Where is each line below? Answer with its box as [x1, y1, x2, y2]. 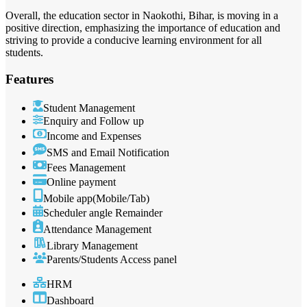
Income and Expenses [47, 130, 141, 142]
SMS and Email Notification [47, 146, 169, 158]
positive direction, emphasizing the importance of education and [5, 22, 280, 34]
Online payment [47, 176, 116, 188]
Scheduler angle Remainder [43, 207, 162, 219]
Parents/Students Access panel [47, 254, 177, 266]
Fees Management [47, 161, 125, 173]
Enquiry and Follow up [43, 114, 144, 127]
